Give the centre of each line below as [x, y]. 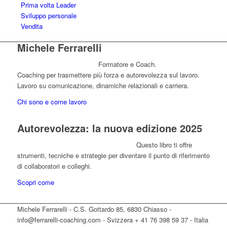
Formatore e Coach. [127, 64]
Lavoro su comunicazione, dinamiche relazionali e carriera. [103, 86]
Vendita [31, 26]
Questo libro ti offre [164, 145]
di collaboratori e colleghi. [54, 166]
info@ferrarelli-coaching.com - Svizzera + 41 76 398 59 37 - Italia [112, 220]
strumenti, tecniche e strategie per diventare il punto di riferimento [113, 156]
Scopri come [35, 182]
